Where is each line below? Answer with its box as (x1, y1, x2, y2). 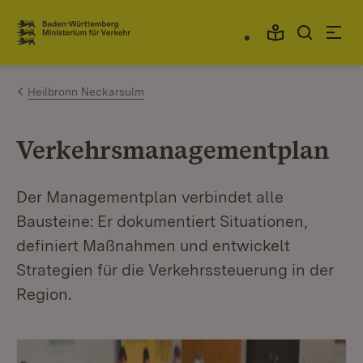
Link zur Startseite (16, 30, 135, 48)
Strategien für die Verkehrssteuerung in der (16, 260, 334, 280)
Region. (16, 284, 71, 304)
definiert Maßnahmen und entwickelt (16, 236, 290, 255)
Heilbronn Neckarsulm (28, 85, 144, 98)
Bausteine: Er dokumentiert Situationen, (16, 211, 308, 231)
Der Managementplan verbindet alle (16, 187, 284, 207)
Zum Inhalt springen (41, 17, 173, 34)
